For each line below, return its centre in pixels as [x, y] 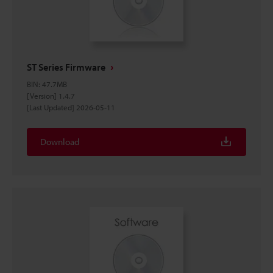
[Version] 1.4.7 [51, 96]
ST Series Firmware [66, 67]
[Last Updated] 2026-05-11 [71, 107]
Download [60, 142]
